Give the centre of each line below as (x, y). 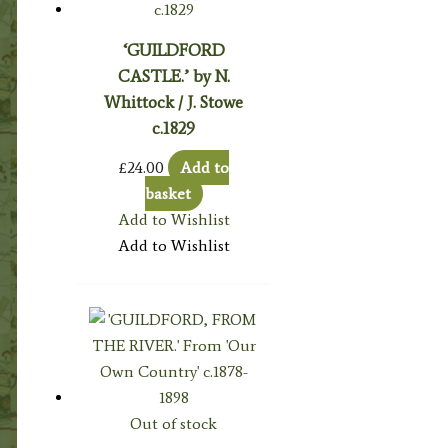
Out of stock (174, 423)
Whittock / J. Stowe (174, 101)
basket (167, 193)
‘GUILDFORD (173, 49)
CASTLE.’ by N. (173, 75)
